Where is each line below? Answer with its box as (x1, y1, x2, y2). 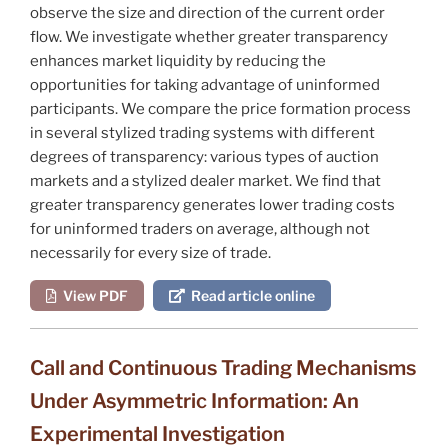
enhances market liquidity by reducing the (30, 51, 326, 70)
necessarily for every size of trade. (30, 243, 271, 262)
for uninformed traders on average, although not (30, 219, 370, 238)
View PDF (57, 286, 128, 304)
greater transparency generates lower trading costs (30, 195, 395, 214)
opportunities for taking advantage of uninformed (30, 75, 380, 94)
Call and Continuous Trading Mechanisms (30, 355, 416, 380)
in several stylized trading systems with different (30, 123, 375, 142)
